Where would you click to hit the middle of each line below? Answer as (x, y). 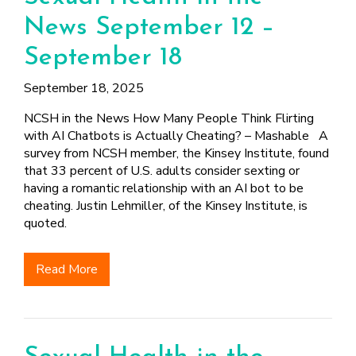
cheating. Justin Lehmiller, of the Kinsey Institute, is (166, 206)
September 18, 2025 (84, 88)
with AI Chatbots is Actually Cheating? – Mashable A (176, 136)
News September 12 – (149, 28)
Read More (67, 269)
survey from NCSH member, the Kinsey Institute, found (176, 153)
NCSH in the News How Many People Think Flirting (169, 118)
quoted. (48, 223)
